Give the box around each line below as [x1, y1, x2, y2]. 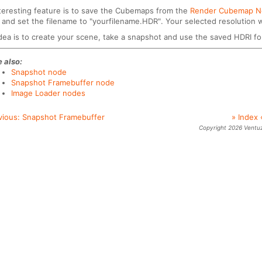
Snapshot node [11, 67, 67, 77]
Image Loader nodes [11, 88, 85, 98]
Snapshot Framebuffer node [11, 78, 115, 88]
